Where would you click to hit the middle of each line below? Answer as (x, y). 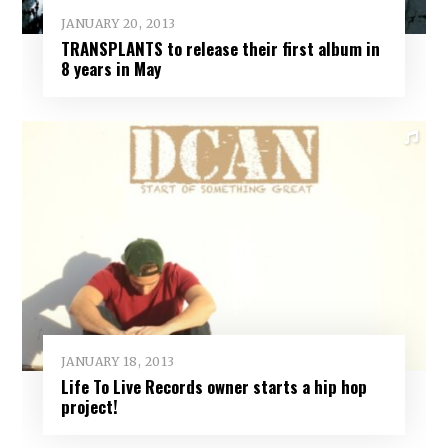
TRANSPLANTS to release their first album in (220, 49)
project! (89, 406)
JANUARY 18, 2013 (117, 361)
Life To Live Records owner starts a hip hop (213, 386)
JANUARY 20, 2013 (118, 24)
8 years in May (110, 69)
